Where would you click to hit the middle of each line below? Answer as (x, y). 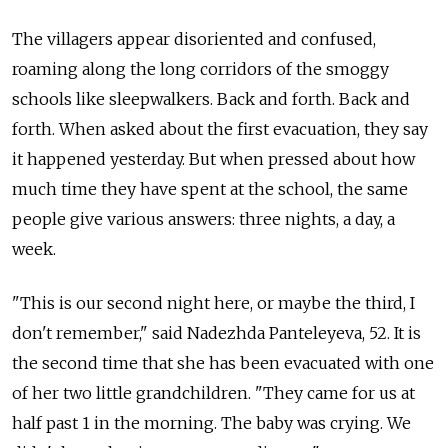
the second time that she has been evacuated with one (223, 362)
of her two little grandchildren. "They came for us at (213, 392)
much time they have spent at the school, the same (210, 188)
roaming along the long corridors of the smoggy (200, 68)
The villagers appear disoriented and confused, (194, 38)
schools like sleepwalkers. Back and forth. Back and (211, 98)
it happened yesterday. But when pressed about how (213, 158)
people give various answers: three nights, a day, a (203, 218)
